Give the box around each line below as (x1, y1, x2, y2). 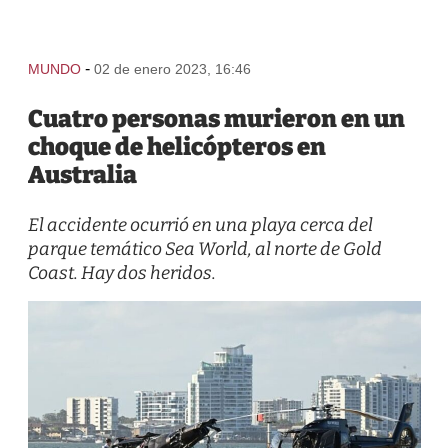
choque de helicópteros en (27, 133, 326, 161)
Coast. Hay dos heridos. (27, 262, 216, 284)
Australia (27, 161, 137, 189)
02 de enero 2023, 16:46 (93, 61, 251, 77)
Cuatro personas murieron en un (27, 105, 405, 133)
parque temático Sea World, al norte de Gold (27, 238, 382, 260)
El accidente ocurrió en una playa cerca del (27, 214, 373, 236)
